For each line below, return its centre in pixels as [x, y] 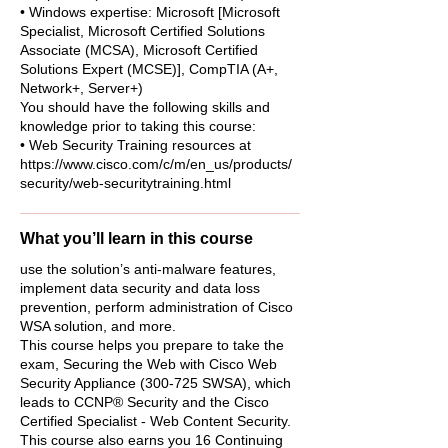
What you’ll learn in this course [136, 238]
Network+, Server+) [81, 88]
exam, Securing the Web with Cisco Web [148, 364]
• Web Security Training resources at [135, 145]
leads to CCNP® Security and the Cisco [144, 402]
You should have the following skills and [145, 107]
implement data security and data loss [140, 288]
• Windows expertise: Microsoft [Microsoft [150, 12]
